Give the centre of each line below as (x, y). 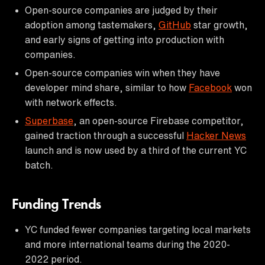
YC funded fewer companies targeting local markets (138, 229)
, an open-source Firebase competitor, (159, 120)
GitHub (175, 25)
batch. (39, 165)
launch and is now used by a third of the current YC (136, 150)
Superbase (49, 120)
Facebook (210, 87)
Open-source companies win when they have (122, 72)
